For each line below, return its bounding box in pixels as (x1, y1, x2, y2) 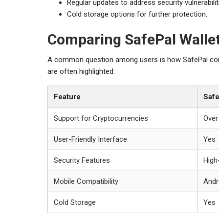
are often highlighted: (47, 66, 115, 76)
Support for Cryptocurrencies (54, 113, 148, 123)
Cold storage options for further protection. (67, 9, 207, 19)
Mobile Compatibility (54, 176, 118, 186)
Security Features (54, 155, 110, 165)
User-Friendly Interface (54, 134, 127, 144)
